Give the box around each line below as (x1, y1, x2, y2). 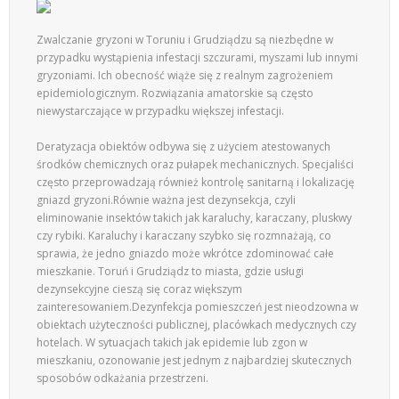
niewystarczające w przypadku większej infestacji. (37, 103, 284, 118)
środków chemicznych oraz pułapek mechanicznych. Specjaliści (37, 157, 354, 172)
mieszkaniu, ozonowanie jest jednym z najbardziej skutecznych (37, 353, 352, 368)
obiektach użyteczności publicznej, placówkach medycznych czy (37, 317, 356, 332)
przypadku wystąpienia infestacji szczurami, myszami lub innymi (37, 50, 358, 65)
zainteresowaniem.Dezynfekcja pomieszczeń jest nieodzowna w (37, 299, 358, 314)
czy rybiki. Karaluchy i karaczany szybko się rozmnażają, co (37, 228, 331, 243)
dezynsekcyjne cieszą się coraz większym (37, 281, 242, 297)
